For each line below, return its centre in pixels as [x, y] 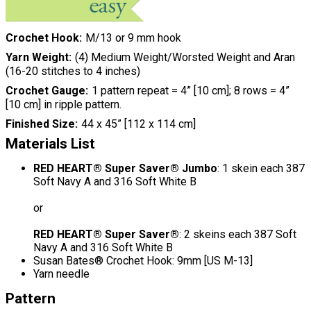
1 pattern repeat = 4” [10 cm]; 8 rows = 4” [190, 91]
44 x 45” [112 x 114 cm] [138, 124]
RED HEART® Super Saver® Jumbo [125, 169]
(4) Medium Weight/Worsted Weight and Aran [185, 58]
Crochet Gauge [45, 91]
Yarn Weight [37, 58]
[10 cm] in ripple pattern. [65, 105]
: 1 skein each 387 [261, 169]
